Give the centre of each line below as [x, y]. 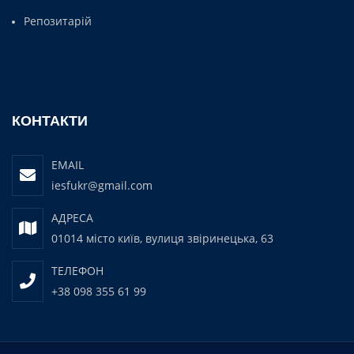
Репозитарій [58, 21]
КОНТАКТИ [50, 121]
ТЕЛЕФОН [77, 270]
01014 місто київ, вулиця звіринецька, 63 [162, 238]
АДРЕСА [72, 217]
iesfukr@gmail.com [102, 185]
